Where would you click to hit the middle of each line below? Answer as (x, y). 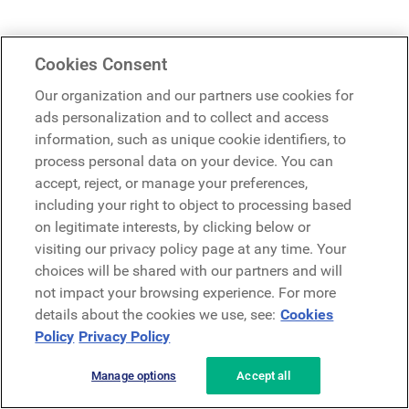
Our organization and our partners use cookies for (194, 95)
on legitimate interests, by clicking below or (173, 227)
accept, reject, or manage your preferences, (172, 183)
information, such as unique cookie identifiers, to (191, 139)
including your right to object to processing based (194, 205)
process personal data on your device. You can (184, 161)
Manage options (134, 376)
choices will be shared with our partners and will (189, 271)
